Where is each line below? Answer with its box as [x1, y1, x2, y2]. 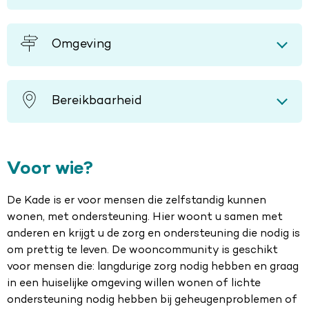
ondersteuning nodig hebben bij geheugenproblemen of [7, 294, 297, 306]
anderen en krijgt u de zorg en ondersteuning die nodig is [7, 228, 300, 239]
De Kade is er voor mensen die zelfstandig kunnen [7, 195, 266, 206]
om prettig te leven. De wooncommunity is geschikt [7, 244, 278, 256]
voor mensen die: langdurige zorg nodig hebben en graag [7, 261, 299, 272]
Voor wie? [7, 160, 93, 178]
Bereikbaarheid [51, 94, 142, 108]
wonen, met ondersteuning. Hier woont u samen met [7, 211, 283, 223]
